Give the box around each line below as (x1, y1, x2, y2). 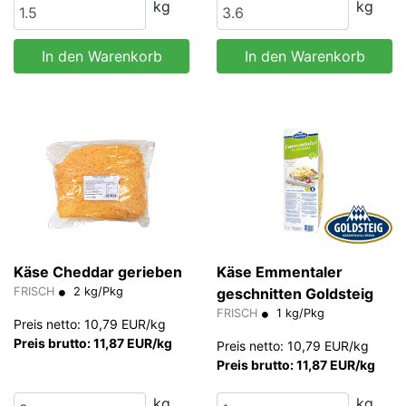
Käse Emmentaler (217, 263, 343, 282)
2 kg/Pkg (70, 285, 123, 299)
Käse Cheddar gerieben (14, 263, 182, 282)
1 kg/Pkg (273, 306, 324, 321)
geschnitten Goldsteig (217, 285, 373, 304)
